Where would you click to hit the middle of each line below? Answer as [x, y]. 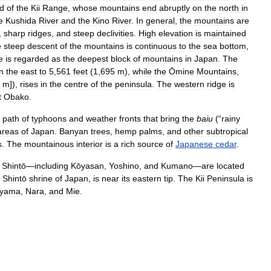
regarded [31, 59]
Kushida [21, 21]
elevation [176, 33]
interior [90, 144]
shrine [41, 178]
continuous [156, 46]
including [51, 166]
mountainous [49, 144]
